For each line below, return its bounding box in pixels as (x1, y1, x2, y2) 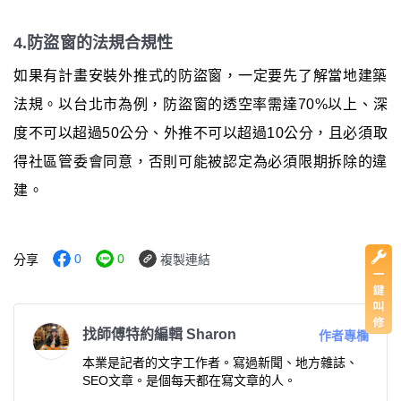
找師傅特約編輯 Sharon (82, 327, 236, 343)
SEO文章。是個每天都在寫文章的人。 (82, 373, 296, 388)
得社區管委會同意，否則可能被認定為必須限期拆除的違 (13, 154, 388, 170)
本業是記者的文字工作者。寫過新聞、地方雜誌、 (82, 355, 358, 371)
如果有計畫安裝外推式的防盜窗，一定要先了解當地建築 (13, 68, 388, 84)
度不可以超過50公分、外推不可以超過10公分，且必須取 (13, 125, 388, 141)
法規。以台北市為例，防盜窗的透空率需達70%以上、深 (13, 97, 388, 113)
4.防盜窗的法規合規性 (13, 34, 174, 53)
